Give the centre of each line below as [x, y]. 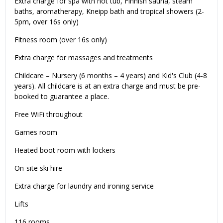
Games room [36, 132]
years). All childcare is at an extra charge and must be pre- [108, 86]
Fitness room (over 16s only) [61, 39]
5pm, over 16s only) [47, 21]
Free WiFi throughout [49, 114]
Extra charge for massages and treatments [84, 57]
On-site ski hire [38, 168]
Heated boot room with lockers [65, 150]
